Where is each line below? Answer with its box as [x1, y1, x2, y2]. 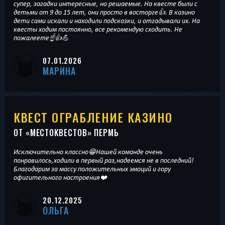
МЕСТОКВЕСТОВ [30, 127, 87, 139]
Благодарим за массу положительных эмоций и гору [14, 165, 171, 173]
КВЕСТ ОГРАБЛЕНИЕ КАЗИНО [14, 108, 173, 127]
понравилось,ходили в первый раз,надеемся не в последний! [14, 156, 194, 165]
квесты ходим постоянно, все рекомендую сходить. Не [14, 25, 182, 33]
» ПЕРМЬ [87, 127, 120, 139]
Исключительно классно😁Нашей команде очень [14, 148, 163, 156]
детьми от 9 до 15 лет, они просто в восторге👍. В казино [14, 8, 195, 16]
